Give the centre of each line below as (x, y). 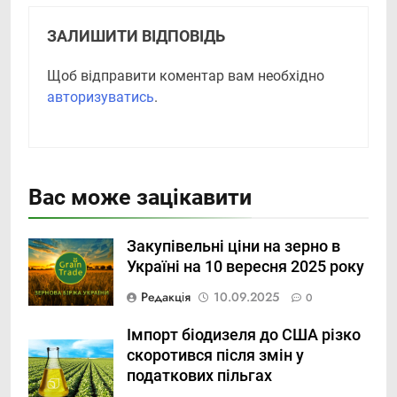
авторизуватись (101, 97)
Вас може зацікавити (140, 198)
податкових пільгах (199, 376)
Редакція (166, 297)
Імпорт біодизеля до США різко (244, 335)
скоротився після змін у (215, 356)
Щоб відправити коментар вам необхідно (186, 76)
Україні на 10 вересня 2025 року (245, 267)
